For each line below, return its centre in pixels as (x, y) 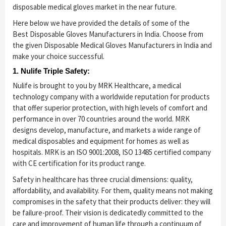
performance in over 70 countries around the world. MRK (101, 119)
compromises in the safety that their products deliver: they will (111, 202)
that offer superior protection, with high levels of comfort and (110, 108)
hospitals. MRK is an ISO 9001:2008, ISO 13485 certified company (112, 152)
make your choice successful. (59, 56)
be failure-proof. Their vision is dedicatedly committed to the (108, 213)
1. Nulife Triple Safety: (51, 71)
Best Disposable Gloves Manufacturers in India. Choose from (108, 34)
